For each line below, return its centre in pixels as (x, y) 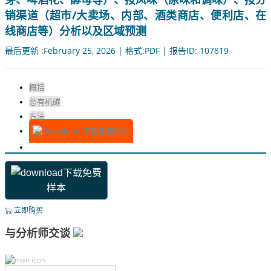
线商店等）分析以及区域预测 (76, 31)
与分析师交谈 (39, 233)
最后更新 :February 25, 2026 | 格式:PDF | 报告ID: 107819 (117, 51)
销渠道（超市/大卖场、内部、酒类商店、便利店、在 (135, 15)
